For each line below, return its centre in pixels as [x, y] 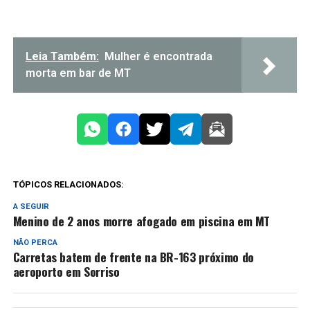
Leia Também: [62, 56]
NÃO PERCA [35, 242]
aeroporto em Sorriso [66, 271]
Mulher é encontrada [158, 56]
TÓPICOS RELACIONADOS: [68, 184]
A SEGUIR [31, 206]
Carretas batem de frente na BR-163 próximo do [133, 256]
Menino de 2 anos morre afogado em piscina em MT [142, 220]
